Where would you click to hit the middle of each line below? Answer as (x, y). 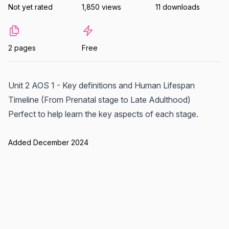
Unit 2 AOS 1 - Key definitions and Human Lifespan (101, 85)
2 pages (22, 48)
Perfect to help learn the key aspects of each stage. (103, 114)
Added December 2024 (48, 142)
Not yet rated (30, 7)
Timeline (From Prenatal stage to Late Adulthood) (99, 100)
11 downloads (178, 7)
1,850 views (101, 7)
